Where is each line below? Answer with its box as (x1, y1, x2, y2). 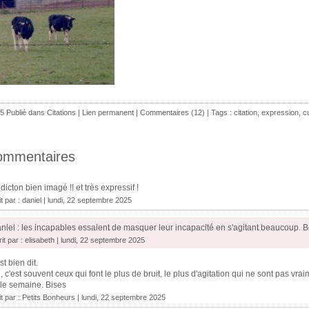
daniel (22, 196, 41, 205)
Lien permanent (82, 108, 134, 117)
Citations (47, 108, 76, 117)
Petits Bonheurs (22, 293, 75, 302)
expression (261, 108, 299, 117)
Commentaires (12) (140, 108, 205, 117)
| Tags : (205, 108, 234, 117)
